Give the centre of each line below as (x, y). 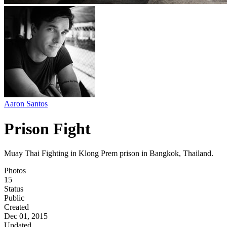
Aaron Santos (26, 104)
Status (14, 189)
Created (16, 207)
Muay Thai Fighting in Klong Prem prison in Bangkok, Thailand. (109, 154)
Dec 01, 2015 (26, 216)
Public (14, 198)
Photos (15, 171)
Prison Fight (47, 128)
